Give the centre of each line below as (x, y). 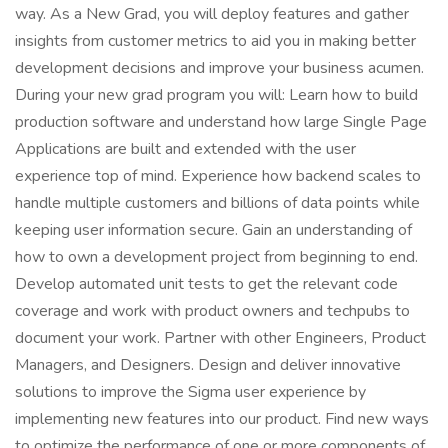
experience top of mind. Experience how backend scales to (218, 176)
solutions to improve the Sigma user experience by (190, 392)
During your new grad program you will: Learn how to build (216, 95)
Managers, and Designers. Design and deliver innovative (208, 365)
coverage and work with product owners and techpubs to (212, 311)
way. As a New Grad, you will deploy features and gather (212, 14)
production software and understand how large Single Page (221, 122)
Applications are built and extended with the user (185, 149)
